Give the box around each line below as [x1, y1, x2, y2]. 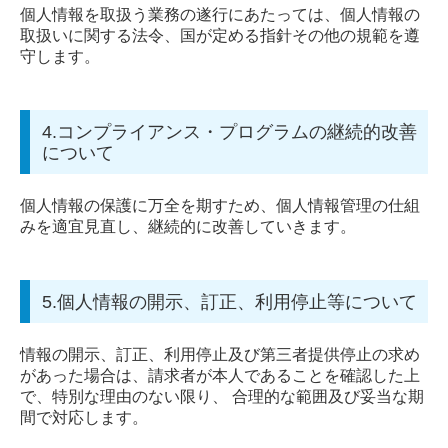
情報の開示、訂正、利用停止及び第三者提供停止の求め [20, 345, 420, 363]
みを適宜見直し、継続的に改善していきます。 [20, 217, 360, 235]
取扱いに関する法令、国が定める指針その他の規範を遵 [20, 26, 420, 44]
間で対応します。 [20, 408, 152, 426]
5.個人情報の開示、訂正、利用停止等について [42, 291, 417, 312]
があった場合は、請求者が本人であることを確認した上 [20, 366, 420, 384]
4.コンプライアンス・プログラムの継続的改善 [42, 121, 417, 142]
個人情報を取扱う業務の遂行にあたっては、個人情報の [20, 5, 420, 23]
